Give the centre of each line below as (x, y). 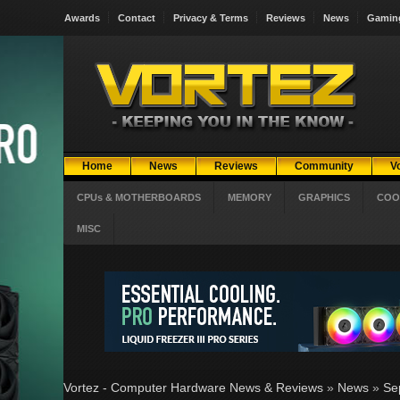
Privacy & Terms (211, 18)
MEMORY (250, 197)
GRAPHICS (324, 197)
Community (324, 166)
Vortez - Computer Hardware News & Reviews (193, 387)
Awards (82, 18)
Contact (137, 18)
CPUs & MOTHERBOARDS (139, 197)
